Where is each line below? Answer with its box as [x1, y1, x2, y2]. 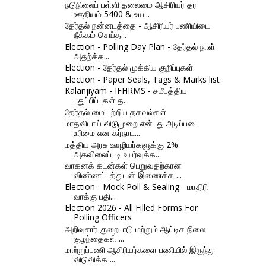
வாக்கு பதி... [73, 190, 116, 202]
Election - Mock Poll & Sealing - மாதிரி [64, 180, 208, 192]
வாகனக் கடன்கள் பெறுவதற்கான [64, 160, 182, 172]
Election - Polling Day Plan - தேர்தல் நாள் [64, 40, 215, 52]
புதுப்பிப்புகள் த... [73, 94, 129, 106]
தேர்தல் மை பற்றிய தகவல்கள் [64, 106, 166, 118]
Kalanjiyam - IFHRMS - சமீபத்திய [64, 85, 187, 97]
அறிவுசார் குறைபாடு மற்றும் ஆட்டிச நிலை [64, 223, 205, 235]
